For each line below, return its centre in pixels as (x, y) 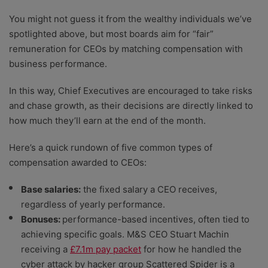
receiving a (45, 249)
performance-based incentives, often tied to (156, 220)
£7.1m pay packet (106, 249)
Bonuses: (42, 220)
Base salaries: (51, 190)
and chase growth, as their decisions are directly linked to (131, 106)
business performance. (58, 64)
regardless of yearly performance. (93, 205)
